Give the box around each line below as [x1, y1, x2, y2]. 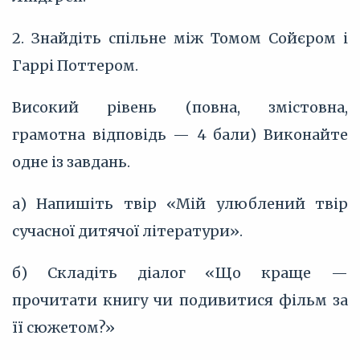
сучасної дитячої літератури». [12, 222, 243, 240]
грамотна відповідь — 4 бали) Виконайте [12, 125, 348, 144]
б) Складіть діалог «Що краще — [12, 264, 348, 282]
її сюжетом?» [12, 318, 115, 337]
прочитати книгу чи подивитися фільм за [12, 291, 348, 309]
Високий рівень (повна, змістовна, [12, 98, 348, 117]
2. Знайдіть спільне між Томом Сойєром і [12, 29, 348, 47]
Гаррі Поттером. [12, 56, 138, 75]
